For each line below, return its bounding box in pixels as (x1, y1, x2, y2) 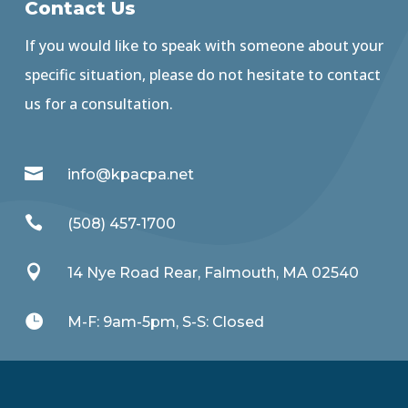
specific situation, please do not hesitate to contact (24, 65, 381, 86)
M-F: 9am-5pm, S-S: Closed (67, 313, 264, 331)
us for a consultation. (24, 94, 173, 115)
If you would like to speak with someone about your (24, 36, 383, 56)
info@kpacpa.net (67, 166, 194, 184)
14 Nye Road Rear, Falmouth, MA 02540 (67, 264, 359, 282)
